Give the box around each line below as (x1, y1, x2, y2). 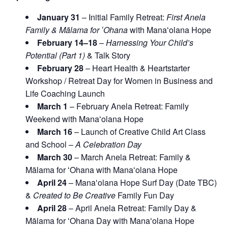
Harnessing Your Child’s (106, 36, 193, 48)
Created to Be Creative (33, 189, 116, 201)
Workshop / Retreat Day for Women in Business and (25, 74, 213, 87)
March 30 (37, 151, 72, 163)
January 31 (37, 11, 80, 23)
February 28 (37, 62, 83, 74)
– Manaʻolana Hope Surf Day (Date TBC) (67, 176, 217, 188)
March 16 (37, 125, 72, 137)
